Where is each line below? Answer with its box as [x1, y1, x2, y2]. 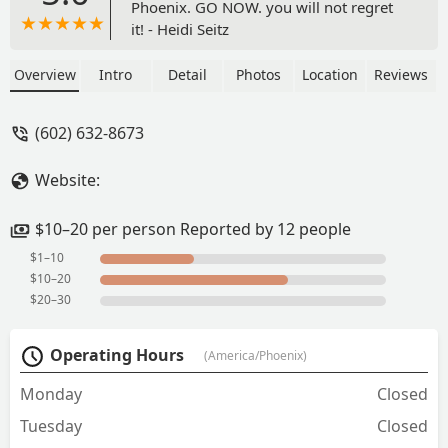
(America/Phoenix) [204, 346, 307, 364]
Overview [13, 64, 76, 84]
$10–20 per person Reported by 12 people [35, 217, 351, 240]
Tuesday [20, 414, 82, 437]
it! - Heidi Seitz [131, 18, 229, 39]
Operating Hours [50, 343, 184, 366]
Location [301, 64, 358, 84]
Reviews [374, 64, 429, 84]
